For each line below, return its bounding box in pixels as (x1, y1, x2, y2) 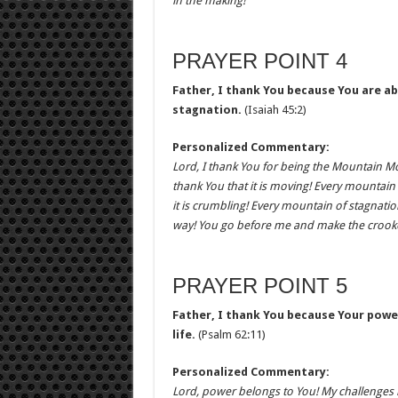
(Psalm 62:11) (195, 328, 266, 341)
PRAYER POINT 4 (171, 49, 347, 73)
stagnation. (171, 103, 242, 116)
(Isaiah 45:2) (241, 103, 306, 116)
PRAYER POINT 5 (171, 274, 347, 298)
